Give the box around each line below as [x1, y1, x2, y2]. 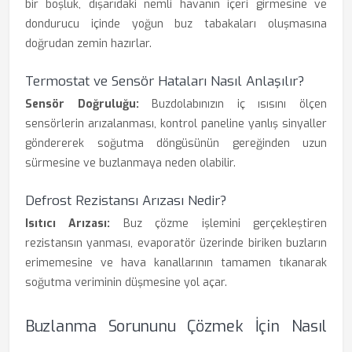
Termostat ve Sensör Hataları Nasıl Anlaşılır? [25, 72, 304, 90]
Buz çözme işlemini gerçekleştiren [110, 216, 328, 231]
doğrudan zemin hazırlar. [25, 36, 152, 51]
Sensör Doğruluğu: [25, 97, 139, 112]
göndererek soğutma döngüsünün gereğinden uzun [25, 136, 327, 151]
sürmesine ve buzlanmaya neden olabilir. [25, 156, 236, 170]
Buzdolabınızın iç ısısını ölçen [138, 97, 328, 112]
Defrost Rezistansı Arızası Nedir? [25, 192, 226, 210]
